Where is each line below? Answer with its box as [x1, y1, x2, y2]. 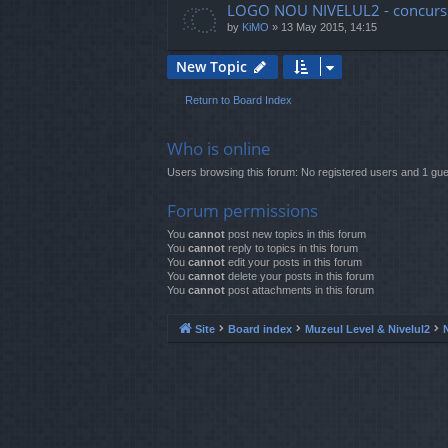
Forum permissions [167, 199, 318, 223]
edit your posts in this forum [225, 256, 362, 269]
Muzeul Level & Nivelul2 [305, 322, 430, 335]
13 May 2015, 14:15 [281, 21, 377, 34]
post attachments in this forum [225, 284, 374, 297]
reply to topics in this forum [225, 242, 358, 255]
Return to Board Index [185, 94, 292, 107]
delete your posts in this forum [225, 270, 374, 283]
